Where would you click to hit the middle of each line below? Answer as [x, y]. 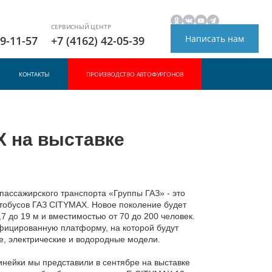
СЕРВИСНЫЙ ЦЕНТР [81, 27]
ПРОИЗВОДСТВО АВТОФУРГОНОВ [135, 74]
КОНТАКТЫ [34, 74]
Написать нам [214, 39]
